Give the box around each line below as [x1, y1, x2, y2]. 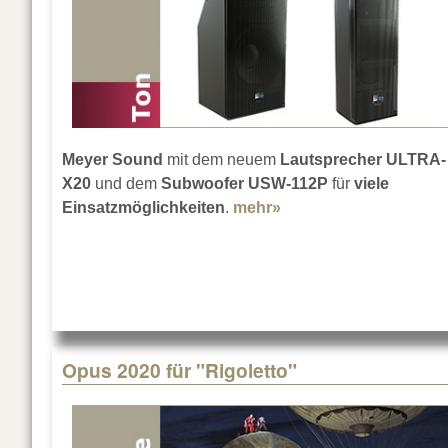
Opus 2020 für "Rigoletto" [62, 356, 297, 385]
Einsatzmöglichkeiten [62, 199, 225, 217]
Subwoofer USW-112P [161, 175, 328, 193]
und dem [91, 175, 161, 193]
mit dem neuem [163, 151, 280, 169]
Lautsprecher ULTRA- [280, 151, 446, 169]
